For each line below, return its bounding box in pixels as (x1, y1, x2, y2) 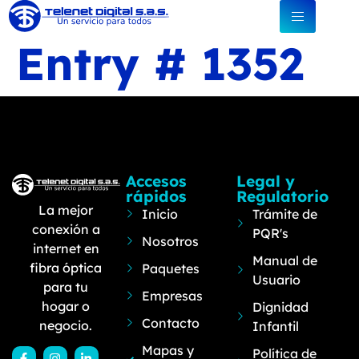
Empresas (142, 288, 204, 304)
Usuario (252, 272, 301, 288)
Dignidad (252, 299, 309, 315)
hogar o (42, 297, 91, 314)
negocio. (39, 317, 93, 333)
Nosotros (142, 233, 200, 249)
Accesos (125, 171, 187, 191)
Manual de (252, 252, 318, 268)
